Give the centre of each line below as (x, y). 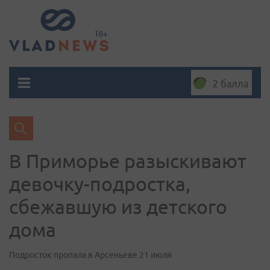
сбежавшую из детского (118, 207)
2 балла (231, 84)
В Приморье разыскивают (128, 161)
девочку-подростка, (100, 184)
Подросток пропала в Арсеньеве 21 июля (90, 255)
